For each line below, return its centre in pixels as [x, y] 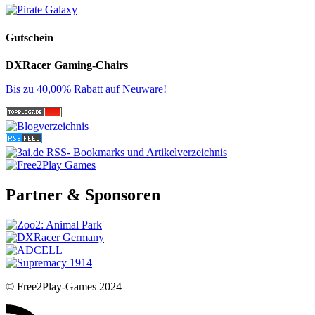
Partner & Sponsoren [83, 194]
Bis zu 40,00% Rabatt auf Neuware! [86, 89]
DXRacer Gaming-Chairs [67, 65]
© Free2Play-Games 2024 [64, 286]
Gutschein [30, 37]
